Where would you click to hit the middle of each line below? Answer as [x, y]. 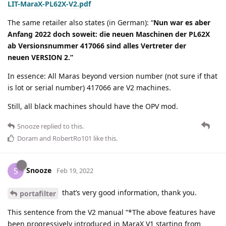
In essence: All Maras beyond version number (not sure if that [112, 76]
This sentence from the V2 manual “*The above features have [111, 212]
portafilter [38, 193]
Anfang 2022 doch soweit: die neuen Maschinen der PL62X [109, 34]
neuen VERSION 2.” [40, 57]
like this [104, 138]
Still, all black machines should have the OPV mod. [93, 106]
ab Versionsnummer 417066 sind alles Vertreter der [97, 45]
